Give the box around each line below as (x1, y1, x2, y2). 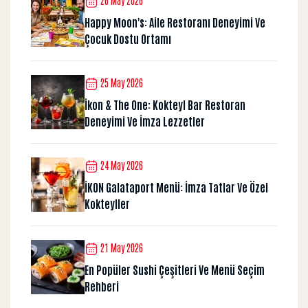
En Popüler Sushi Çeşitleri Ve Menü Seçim (85, 262, 265, 276)
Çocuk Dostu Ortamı (85, 31, 171, 45)
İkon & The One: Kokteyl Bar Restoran (85, 97, 245, 111)
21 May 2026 (98, 241, 143, 254)
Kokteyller (85, 196, 130, 210)
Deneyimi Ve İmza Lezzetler (85, 113, 205, 128)
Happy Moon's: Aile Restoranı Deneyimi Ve (85, 14, 265, 29)
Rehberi (85, 278, 119, 293)
